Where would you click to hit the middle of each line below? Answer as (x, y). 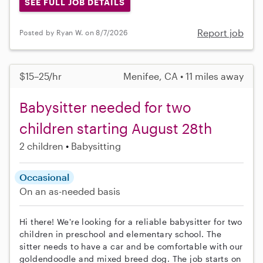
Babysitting (96, 146)
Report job (220, 32)
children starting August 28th (116, 128)
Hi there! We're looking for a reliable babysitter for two (131, 221)
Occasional (44, 177)
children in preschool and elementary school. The (121, 234)
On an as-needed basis (70, 191)
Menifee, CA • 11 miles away (183, 76)
